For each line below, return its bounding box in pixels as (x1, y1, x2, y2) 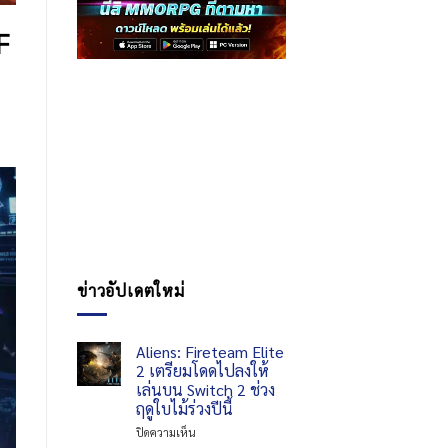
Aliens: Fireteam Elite (136, 341, 284, 363)
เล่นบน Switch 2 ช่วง (136, 379, 275, 401)
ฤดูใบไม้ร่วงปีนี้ (136, 398, 233, 420)
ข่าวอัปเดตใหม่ (77, 279, 185, 301)
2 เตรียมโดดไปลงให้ (136, 360, 269, 382)
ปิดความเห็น (136, 425, 196, 441)
